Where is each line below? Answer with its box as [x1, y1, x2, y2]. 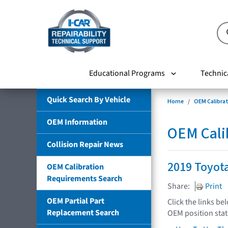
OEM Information [47, 116, 107, 128]
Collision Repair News [47, 138, 123, 150]
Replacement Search [47, 207, 119, 218]
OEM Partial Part [47, 195, 104, 207]
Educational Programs [89, 67, 165, 79]
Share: [167, 180, 190, 192]
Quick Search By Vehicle [47, 94, 130, 105]
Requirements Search [47, 173, 122, 184]
